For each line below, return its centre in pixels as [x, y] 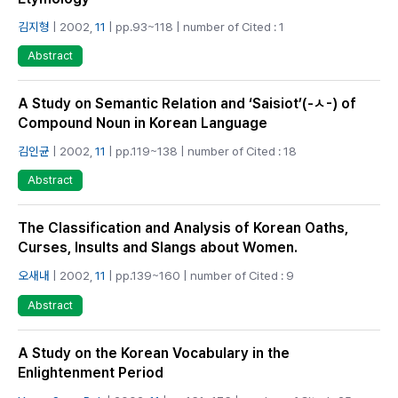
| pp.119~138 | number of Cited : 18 [201, 151]
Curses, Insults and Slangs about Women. [158, 248]
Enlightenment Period [91, 372]
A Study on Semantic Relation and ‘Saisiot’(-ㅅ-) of [187, 104]
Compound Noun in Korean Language [143, 123]
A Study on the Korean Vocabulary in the [154, 353]
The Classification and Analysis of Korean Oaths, [183, 228]
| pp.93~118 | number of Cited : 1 [195, 26]
